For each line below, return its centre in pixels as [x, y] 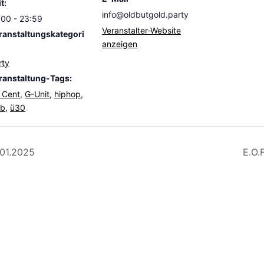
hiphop [67, 94]
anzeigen [120, 44]
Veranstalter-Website [141, 31]
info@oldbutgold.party [145, 15]
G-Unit [37, 94]
